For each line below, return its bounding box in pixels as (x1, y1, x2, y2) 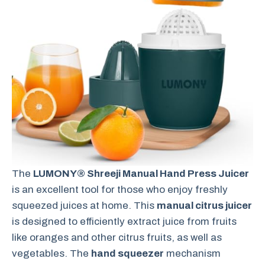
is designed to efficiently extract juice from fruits (12, 215, 237, 227)
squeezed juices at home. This (12, 199, 157, 211)
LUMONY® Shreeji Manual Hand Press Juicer (33, 167, 249, 179)
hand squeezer (91, 247, 164, 259)
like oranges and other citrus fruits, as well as (12, 231, 222, 243)
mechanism (164, 247, 221, 259)
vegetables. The (12, 247, 91, 259)
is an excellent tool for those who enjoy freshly (12, 183, 228, 195)
